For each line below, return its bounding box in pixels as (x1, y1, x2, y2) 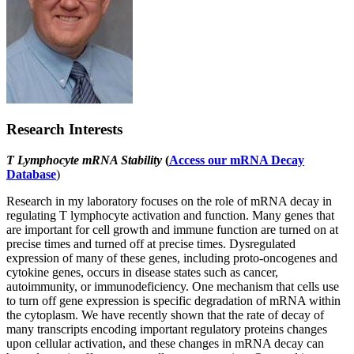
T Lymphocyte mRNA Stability (6, 153, 162, 168)
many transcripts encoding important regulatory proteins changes (6, 322, 327, 337)
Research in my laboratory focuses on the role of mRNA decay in (6, 194, 332, 209)
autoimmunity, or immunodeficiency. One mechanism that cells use (6, 280, 339, 294)
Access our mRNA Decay (169, 153, 304, 168)
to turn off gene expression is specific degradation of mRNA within (6, 294, 341, 308)
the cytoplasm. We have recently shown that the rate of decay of (6, 308, 324, 322)
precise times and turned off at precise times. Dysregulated (6, 237, 296, 251)
